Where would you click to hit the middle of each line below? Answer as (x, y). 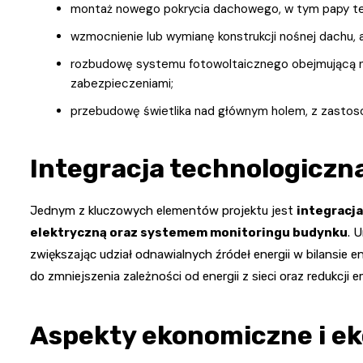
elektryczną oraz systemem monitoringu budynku (189, 233)
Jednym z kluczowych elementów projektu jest (163, 211)
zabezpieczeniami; (122, 84)
